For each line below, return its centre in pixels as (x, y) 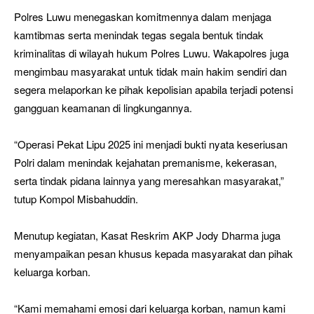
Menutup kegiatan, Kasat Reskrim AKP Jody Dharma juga (147, 235)
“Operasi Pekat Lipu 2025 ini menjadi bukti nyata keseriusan (151, 144)
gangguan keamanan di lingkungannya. (103, 108)
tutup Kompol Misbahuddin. (76, 199)
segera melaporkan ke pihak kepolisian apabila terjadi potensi (153, 90)
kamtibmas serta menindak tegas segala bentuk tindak (139, 35)
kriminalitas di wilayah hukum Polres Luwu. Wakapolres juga (151, 53)
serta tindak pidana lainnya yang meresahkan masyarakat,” (149, 181)
